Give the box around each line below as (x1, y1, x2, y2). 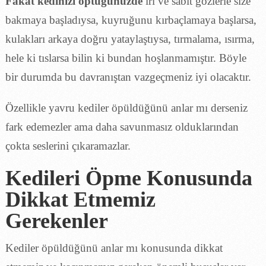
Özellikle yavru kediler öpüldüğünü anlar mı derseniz (5, 101, 248, 114)
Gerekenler (5, 208, 108, 233)
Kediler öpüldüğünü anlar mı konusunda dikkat (5, 241, 223, 254)
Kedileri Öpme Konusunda (5, 166, 252, 190)
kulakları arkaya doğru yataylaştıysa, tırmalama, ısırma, (5, 32, 255, 45)
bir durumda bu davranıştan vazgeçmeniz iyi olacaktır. (5, 70, 251, 83)
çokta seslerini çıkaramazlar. (5, 139, 131, 152)
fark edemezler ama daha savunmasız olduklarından (5, 120, 239, 133)
